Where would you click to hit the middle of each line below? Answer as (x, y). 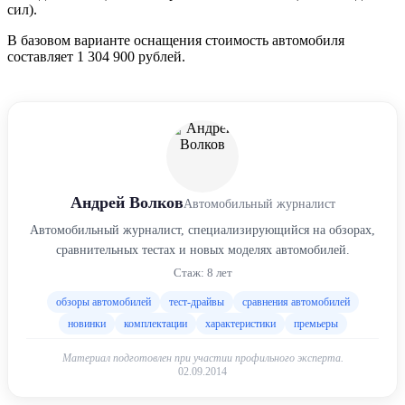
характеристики (240, 323)
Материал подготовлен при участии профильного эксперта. (202, 358)
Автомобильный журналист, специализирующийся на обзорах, (202, 230)
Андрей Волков (127, 202)
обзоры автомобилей (103, 301)
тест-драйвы (196, 301)
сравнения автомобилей (296, 301)
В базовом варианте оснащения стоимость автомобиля (176, 40)
